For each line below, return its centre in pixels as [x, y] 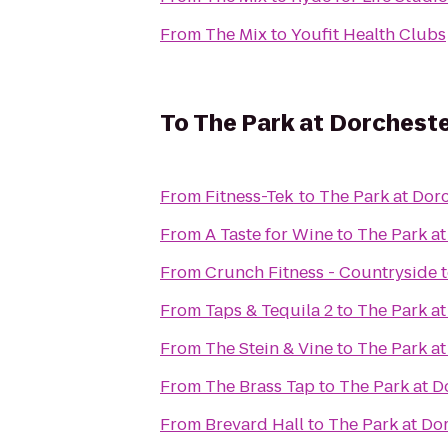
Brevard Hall [254, 424]
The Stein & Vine [269, 348]
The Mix [236, 34]
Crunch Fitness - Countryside [321, 272]
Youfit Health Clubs [368, 34]
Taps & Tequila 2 [269, 310]
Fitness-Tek [250, 196]
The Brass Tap [260, 386]
